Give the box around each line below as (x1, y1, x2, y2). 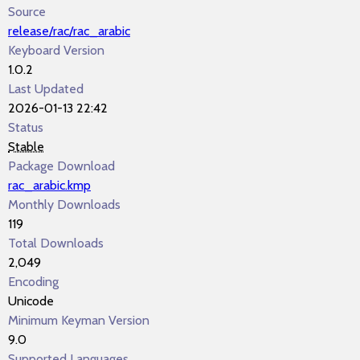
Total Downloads (8, 235, 104, 251)
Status (8, 120, 43, 135)
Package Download (8, 158, 115, 174)
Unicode (8, 293, 54, 309)
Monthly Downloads (8, 197, 121, 212)
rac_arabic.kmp (8, 178, 91, 193)
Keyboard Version (8, 43, 104, 58)
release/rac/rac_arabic (8, 23, 130, 39)
